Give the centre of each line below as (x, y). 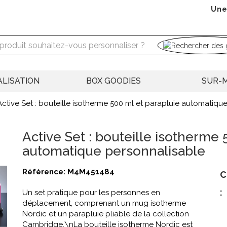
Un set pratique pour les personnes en (91, 193)
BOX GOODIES (113, 81)
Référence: (45, 172)
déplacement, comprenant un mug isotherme (104, 203)
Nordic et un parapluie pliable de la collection (106, 214)
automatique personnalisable (114, 151)
